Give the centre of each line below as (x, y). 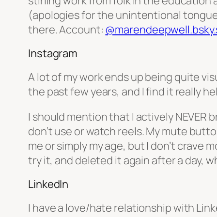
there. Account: (67, 30)
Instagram (53, 54)
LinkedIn (48, 184)
